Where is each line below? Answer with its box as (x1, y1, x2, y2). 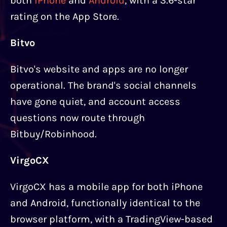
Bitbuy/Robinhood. (10, 128, 97, 140)
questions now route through (10, 112, 145, 124)
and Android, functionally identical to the (10, 197, 200, 209)
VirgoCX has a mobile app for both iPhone (10, 181, 203, 193)
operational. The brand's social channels (10, 80, 197, 92)
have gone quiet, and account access (10, 96, 180, 108)
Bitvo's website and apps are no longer (10, 63, 188, 75)
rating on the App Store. (10, 11, 119, 23)
